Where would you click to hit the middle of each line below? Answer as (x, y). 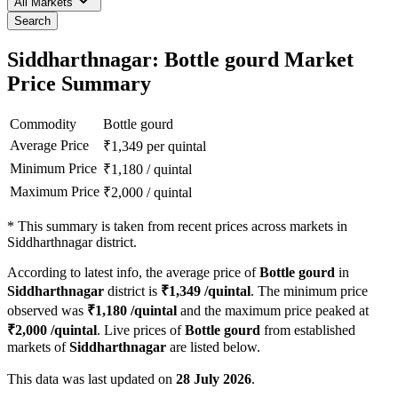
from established (308, 330)
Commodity (43, 124)
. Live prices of (141, 330)
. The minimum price (309, 291)
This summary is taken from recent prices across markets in (183, 227)
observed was (47, 311)
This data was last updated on (92, 379)
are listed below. (213, 347)
